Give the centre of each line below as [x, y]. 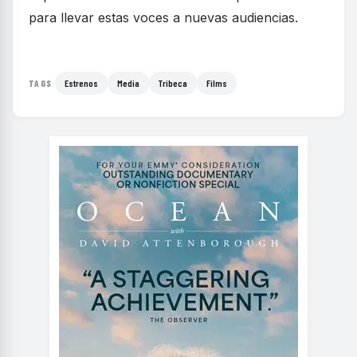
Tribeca [173, 83]
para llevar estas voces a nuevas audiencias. [163, 18]
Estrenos [82, 83]
